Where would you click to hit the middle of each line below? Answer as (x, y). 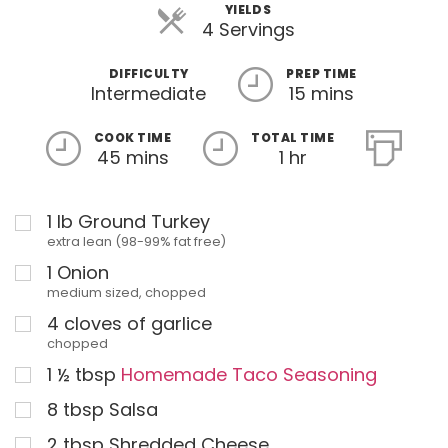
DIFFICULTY (148, 74)
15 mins (321, 94)
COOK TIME (132, 138)
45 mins (132, 158)
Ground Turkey (144, 222)
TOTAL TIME (293, 138)
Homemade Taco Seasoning (249, 374)
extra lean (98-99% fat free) (136, 242)
